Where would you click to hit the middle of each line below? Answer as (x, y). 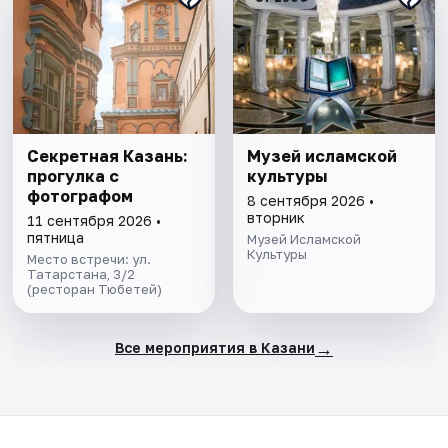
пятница (56, 237)
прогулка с (73, 175)
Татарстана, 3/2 (81, 273)
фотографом (80, 195)
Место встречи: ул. (89, 258)
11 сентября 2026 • (94, 220)
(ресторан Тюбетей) (95, 288)
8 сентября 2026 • (310, 200)
